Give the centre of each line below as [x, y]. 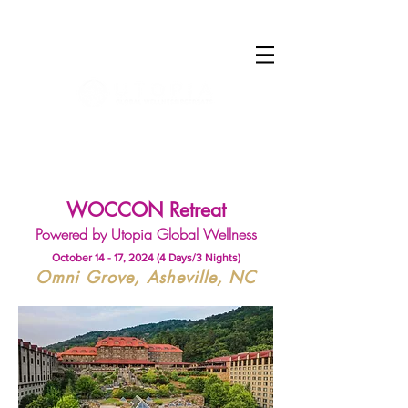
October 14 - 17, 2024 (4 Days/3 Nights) [146, 258]
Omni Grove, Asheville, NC [146, 277]
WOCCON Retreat [146, 210]
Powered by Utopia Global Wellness [146, 234]
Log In [164, 36]
